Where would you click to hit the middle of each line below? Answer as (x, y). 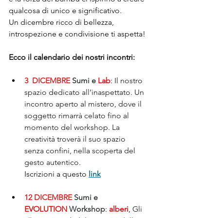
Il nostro (129, 80)
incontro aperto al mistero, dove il (84, 104)
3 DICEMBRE (47, 80)
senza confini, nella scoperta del (81, 150)
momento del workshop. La (73, 127)
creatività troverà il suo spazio (76, 139)
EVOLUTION (46, 209)
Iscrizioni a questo (56, 174)
